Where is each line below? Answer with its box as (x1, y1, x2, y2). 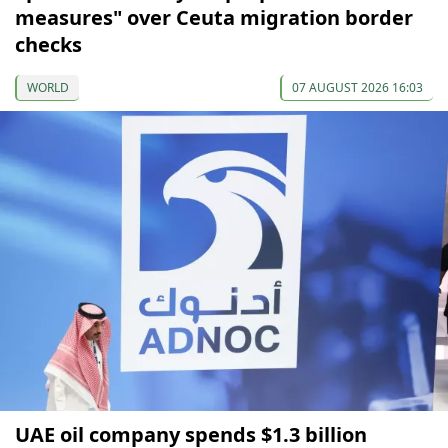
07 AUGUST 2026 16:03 (292, 79, 423, 97)
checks (15, 31, 82, 59)
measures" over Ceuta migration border (15, 4, 413, 32)
